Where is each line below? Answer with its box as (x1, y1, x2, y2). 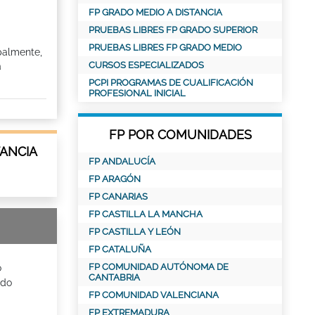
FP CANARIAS (89, 191, 148, 202)
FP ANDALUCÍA (89, 156, 155, 167)
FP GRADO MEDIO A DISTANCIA (89, 7, 222, 18)
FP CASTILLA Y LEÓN (89, 226, 181, 237)
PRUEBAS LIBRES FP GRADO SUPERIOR (89, 25, 257, 35)
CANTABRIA (89, 272, 140, 283)
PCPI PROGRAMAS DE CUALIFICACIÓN (89, 77, 253, 88)
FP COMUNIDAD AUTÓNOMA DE (89, 262, 229, 272)
